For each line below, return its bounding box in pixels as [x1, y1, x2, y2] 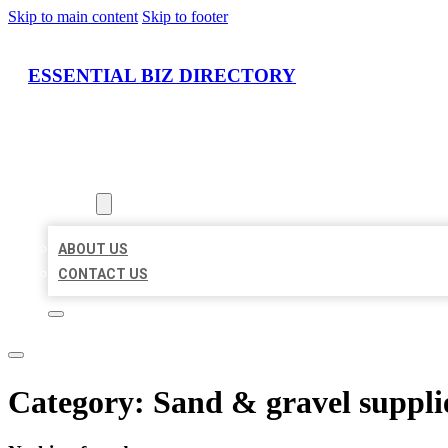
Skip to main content [8, 8, 138, 25]
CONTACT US [58, 266, 148, 283]
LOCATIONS [48, 171, 127, 188]
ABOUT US [58, 241, 128, 258]
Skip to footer [142, 8, 228, 25]
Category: [8, 383, 153, 420]
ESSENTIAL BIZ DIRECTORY [28, 64, 296, 86]
